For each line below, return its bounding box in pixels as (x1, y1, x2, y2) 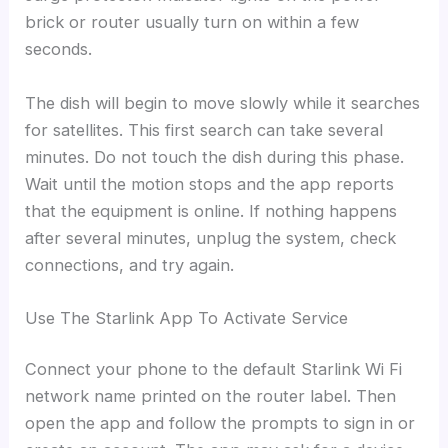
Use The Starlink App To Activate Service (25, 307, 349, 328)
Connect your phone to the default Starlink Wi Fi (25, 359, 403, 380)
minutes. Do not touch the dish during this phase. (25, 146, 405, 167)
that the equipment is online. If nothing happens (25, 200, 398, 221)
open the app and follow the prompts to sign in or (25, 413, 416, 434)
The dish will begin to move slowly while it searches (25, 92, 421, 113)
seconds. (25, 39, 93, 60)
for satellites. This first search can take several (25, 119, 384, 140)
